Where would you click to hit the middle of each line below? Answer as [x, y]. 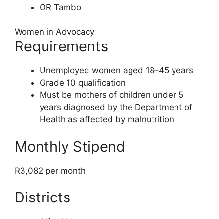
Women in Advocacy [55, 32]
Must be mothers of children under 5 [111, 95]
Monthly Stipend [70, 146]
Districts [43, 197]
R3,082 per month [50, 170]
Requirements [61, 46]
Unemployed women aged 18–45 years [116, 71]
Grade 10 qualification [83, 83]
